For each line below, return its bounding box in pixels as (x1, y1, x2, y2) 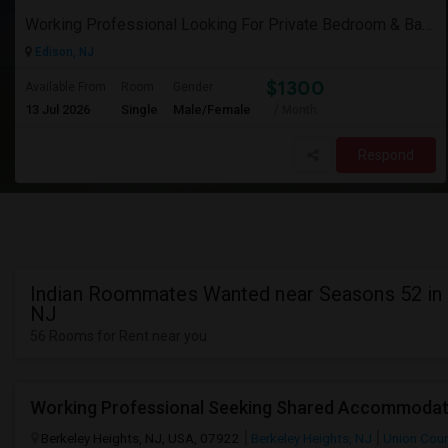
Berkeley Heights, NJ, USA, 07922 (41, 430, 240, 446)
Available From (25, 80, 106, 94)
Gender (173, 80, 213, 94)
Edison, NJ (32, 45, 94, 59)
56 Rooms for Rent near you (30, 328, 207, 344)
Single (121, 102, 158, 117)
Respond (358, 147, 415, 163)
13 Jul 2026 (25, 102, 90, 117)
